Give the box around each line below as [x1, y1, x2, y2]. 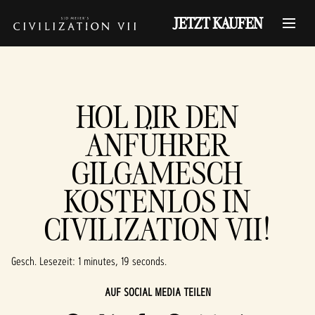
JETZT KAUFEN [172, 13, 263, 33]
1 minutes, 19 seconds [78, 254, 165, 269]
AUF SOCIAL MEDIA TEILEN [104, 285, 211, 300]
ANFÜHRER [85, 125, 230, 164]
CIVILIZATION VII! [44, 210, 271, 248]
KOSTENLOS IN [63, 181, 252, 220]
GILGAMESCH [72, 153, 243, 192]
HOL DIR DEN [75, 97, 240, 136]
